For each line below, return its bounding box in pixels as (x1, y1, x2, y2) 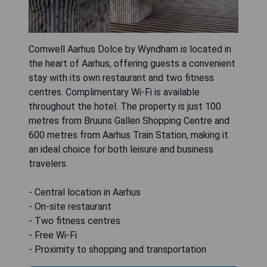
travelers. (29, 157, 68, 169)
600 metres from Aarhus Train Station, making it (29, 129, 228, 141)
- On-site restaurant (29, 200, 111, 212)
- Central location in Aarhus (29, 186, 141, 198)
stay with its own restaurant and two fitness (29, 72, 214, 83)
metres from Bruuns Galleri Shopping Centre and (29, 114, 229, 126)
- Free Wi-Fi (29, 229, 77, 241)
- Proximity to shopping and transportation (29, 243, 206, 255)
